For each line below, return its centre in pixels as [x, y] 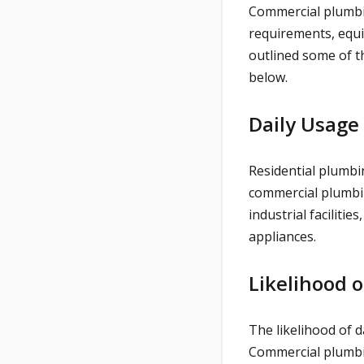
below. [268, 78]
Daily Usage [304, 124]
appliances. [284, 237]
